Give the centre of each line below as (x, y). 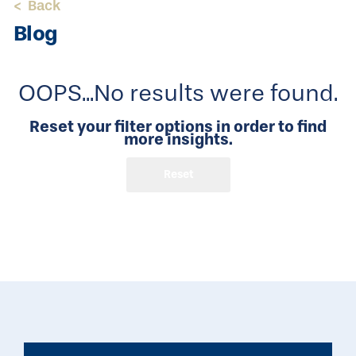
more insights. (178, 139)
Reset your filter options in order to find (178, 126)
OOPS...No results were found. (178, 93)
